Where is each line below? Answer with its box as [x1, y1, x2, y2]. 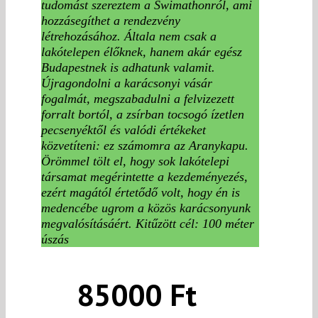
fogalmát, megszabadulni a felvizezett [41, 91, 234, 106]
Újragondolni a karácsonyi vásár [41, 75, 212, 90]
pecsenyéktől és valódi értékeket [41, 122, 206, 137]
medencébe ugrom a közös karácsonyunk [41, 200, 251, 215]
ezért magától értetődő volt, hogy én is [41, 185, 240, 199]
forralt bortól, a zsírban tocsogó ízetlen [41, 106, 244, 121]
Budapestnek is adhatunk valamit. [41, 60, 215, 75]
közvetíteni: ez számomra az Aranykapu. [41, 138, 248, 153]
